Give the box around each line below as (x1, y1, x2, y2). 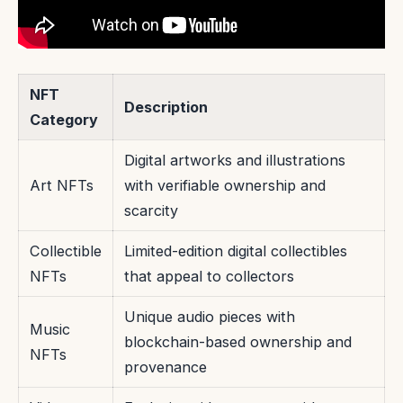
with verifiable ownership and (124, 176, 326, 195)
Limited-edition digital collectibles (124, 242, 347, 261)
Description (124, 98, 208, 117)
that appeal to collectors (124, 267, 294, 286)
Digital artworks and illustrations (124, 151, 345, 170)
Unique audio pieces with (124, 308, 295, 327)
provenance (124, 358, 207, 377)
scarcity (124, 201, 178, 220)
